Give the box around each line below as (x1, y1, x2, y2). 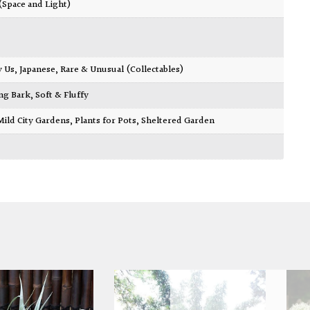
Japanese (19, 62, 56, 78)
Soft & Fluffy (35, 88, 89, 104)
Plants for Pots (75, 113, 137, 129)
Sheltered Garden (141, 113, 215, 129)
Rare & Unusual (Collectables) (60, 62, 184, 78)
